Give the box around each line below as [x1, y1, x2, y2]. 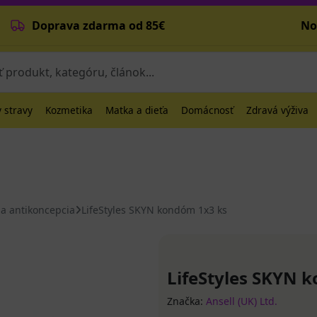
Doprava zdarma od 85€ [29, 18, 165, 33]
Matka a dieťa [105, 103, 168, 117]
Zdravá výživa [246, 103, 309, 117]
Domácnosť [181, 103, 234, 117]
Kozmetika [45, 103, 93, 117]
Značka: [167, 294, 206, 308]
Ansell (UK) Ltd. [206, 294, 277, 308]
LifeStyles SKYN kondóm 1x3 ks [81, 203, 227, 217]
